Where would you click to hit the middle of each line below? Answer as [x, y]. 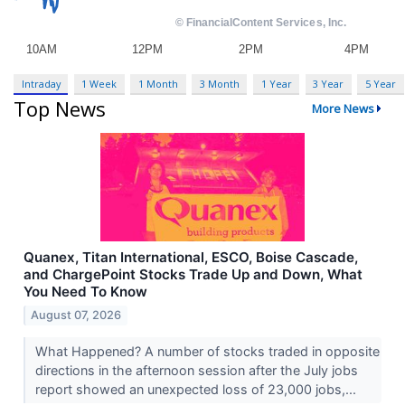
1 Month [159, 83]
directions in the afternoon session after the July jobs [196, 371]
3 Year [329, 83]
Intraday [41, 83]
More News [343, 109]
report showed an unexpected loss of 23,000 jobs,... [197, 390]
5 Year [380, 83]
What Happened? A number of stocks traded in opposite [207, 352]
